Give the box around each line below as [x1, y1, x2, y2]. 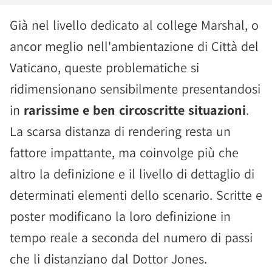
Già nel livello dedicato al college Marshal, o [10, 16, 259, 33]
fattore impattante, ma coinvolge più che [10, 144, 239, 161]
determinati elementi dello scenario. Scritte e [10, 186, 262, 203]
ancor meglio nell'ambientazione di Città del [10, 38, 259, 55]
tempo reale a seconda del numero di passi [10, 229, 253, 246]
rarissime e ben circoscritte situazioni [24, 101, 246, 118]
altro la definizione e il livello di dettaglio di [10, 165, 254, 182]
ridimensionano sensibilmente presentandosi [10, 80, 260, 97]
